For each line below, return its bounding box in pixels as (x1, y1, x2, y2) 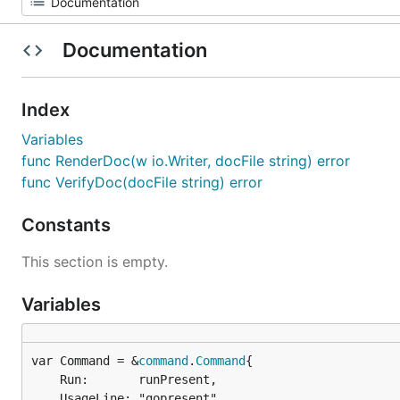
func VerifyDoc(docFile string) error (21, 173, 262, 191)
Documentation (57, 38, 212, 62)
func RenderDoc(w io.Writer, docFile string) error (21, 152, 350, 170)
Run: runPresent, (31, 372, 60, 387)
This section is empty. (21, 253, 168, 271)
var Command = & (31, 354, 138, 368)
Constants (21, 214, 115, 236)
